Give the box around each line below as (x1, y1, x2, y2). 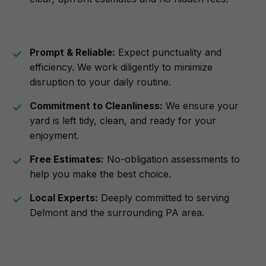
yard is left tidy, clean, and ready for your (30, 115, 216, 126)
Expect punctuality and (115, 46, 221, 58)
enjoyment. (30, 129, 79, 141)
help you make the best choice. (30, 168, 171, 180)
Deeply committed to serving (98, 192, 229, 204)
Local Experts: (30, 192, 98, 204)
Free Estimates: (30, 153, 104, 165)
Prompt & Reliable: (30, 46, 115, 58)
